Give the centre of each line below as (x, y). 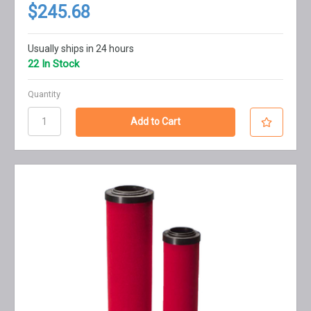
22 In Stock (53, 64)
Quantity (44, 94)
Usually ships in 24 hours (81, 49)
